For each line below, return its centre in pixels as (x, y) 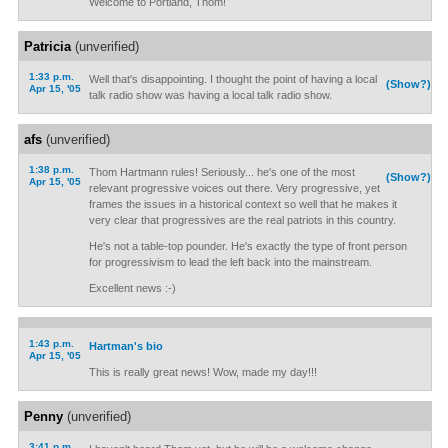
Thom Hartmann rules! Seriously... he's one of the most (221, 172)
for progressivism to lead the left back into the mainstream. (230, 262)
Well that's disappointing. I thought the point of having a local (232, 79)
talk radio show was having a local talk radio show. (210, 95)
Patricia (47, 46)
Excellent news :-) (132, 288)
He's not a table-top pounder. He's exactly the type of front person (247, 246)
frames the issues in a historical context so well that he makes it (242, 204)
